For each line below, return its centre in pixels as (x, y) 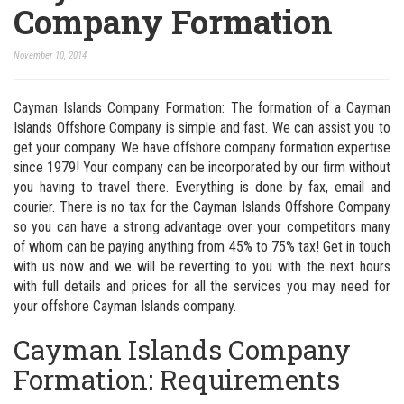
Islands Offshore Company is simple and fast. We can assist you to (202, 127)
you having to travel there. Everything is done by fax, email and (202, 187)
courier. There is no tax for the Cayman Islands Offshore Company (202, 207)
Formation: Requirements (177, 379)
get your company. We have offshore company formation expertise (202, 147)
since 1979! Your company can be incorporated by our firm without (202, 167)
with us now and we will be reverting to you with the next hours (202, 266)
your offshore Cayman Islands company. (125, 306)
